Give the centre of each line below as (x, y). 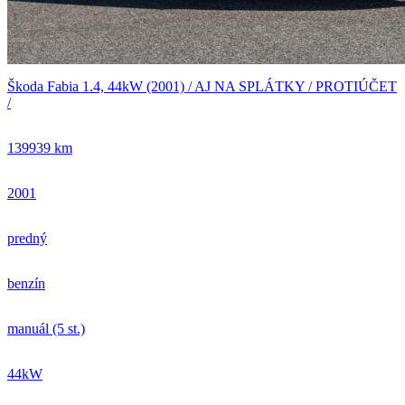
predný (27, 238)
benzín (26, 283)
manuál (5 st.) (46, 328)
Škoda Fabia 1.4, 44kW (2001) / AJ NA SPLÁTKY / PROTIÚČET (202, 86)
